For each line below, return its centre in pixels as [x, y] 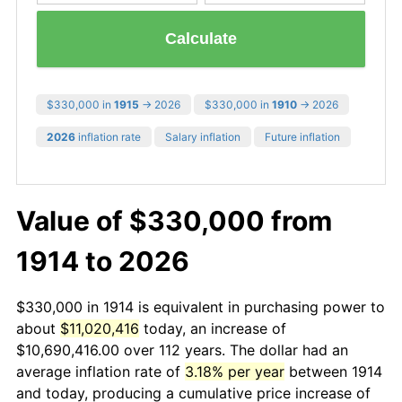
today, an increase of [213, 328]
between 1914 [333, 371]
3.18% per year [235, 371]
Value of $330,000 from [174, 220]
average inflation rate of [100, 371]
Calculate [201, 39]
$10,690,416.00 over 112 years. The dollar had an [182, 350]
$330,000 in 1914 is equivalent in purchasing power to [201, 306]
